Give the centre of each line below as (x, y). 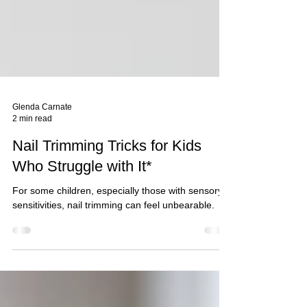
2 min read (32, 168)
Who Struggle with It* (82, 216)
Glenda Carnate (42, 156)
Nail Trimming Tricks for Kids (107, 195)
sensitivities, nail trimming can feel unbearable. (113, 254)
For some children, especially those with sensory (118, 240)
